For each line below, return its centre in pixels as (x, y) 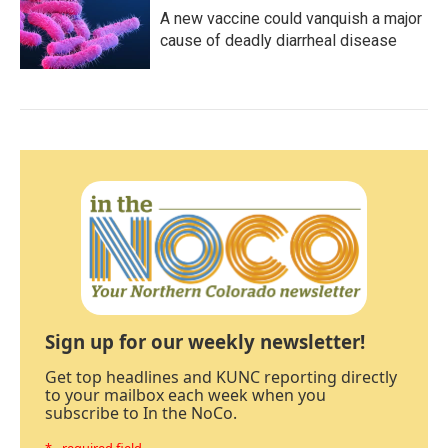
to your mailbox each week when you (185, 395)
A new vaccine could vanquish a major (291, 18)
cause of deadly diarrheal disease (278, 40)
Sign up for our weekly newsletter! (205, 342)
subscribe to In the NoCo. (141, 413)
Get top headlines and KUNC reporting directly (221, 377)
